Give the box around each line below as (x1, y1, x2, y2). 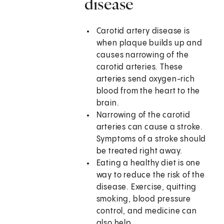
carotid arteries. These (96, 63, 183, 72)
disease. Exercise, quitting (96, 183, 197, 192)
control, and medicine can (96, 207, 197, 216)
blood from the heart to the (96, 87, 200, 96)
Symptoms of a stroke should (96, 135, 206, 144)
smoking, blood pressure (96, 195, 191, 204)
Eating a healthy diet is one (96, 159, 201, 168)
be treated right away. (96, 147, 183, 156)
